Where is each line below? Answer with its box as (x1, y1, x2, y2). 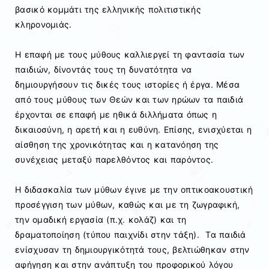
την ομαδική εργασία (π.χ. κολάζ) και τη (15, 214, 187, 225)
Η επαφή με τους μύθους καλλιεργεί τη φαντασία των (15, 49, 245, 60)
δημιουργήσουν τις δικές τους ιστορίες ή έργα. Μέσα (15, 79, 240, 90)
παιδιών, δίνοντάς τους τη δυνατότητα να (15, 64, 192, 75)
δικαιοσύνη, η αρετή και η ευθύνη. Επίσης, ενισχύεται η (15, 124, 252, 135)
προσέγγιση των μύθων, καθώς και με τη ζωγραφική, (15, 199, 240, 210)
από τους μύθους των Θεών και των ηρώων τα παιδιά (15, 94, 244, 105)
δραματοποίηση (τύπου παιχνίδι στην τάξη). (15, 229, 200, 240)
